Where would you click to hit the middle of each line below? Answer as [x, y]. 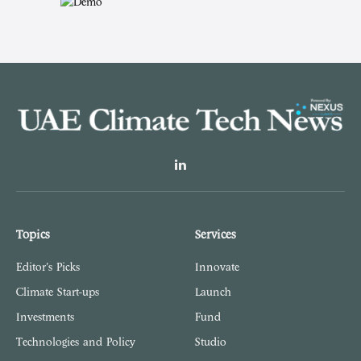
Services [216, 235]
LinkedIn [201, 172]
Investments [45, 317]
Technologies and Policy [76, 342]
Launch [213, 293]
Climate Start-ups [58, 293]
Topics [33, 235]
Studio [211, 342]
